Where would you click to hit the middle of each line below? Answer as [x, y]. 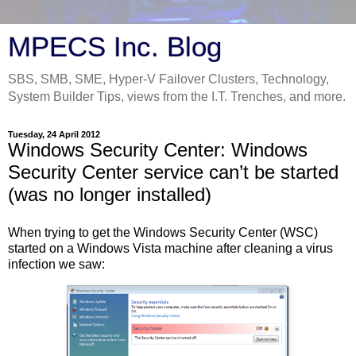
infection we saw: [56, 264]
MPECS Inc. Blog [115, 47]
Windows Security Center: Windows [158, 150]
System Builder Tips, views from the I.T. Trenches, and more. [177, 97]
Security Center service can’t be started [173, 172]
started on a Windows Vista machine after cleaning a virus [170, 248]
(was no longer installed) [110, 194]
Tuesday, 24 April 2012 [54, 134]
